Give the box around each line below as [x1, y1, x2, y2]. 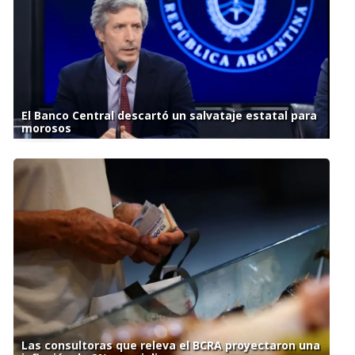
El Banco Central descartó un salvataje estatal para [21, 108, 317, 124]
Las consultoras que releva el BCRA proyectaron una [21, 337, 320, 353]
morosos [21, 120, 71, 136]
